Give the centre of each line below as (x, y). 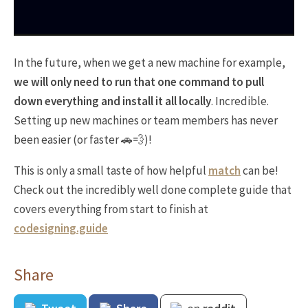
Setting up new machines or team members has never (146, 120)
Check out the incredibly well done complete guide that (153, 189)
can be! (260, 170)
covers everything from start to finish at (111, 209)
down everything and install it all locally (112, 101)
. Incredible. (240, 101)
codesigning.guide (61, 228)
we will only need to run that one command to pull (139, 81)
